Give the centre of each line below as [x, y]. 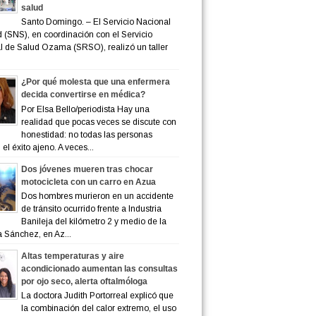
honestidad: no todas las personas [86, 134]
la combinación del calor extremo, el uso [98, 309]
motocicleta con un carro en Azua [88, 182]
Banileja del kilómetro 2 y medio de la [93, 222]
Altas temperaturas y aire [72, 256]
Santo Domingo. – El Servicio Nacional [96, 22]
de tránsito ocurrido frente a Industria [91, 209]
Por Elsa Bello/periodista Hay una [85, 109]
